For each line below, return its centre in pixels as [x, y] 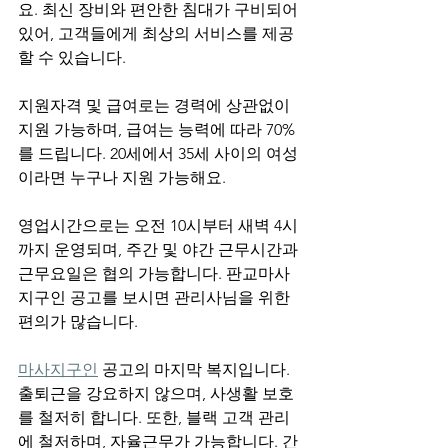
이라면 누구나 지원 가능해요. [122, 177]
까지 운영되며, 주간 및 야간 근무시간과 [160, 249]
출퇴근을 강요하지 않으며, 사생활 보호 [156, 393]
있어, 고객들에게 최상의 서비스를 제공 [156, 33]
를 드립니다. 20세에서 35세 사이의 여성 [158, 153]
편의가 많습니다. [78, 321]
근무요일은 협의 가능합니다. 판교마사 [154, 273]
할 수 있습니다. [72, 57]
